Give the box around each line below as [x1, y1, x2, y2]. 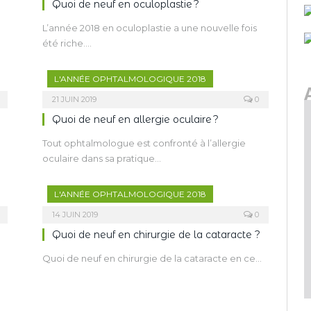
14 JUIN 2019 [52, 210, 98, 219]
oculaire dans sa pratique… [42, 153, 161, 164]
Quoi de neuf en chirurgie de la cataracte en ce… [42, 253, 262, 264]
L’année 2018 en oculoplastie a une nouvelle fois [42, 22, 257, 33]
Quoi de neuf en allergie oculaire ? [52, 113, 219, 126]
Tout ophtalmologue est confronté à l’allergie [42, 137, 246, 149]
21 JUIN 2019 [52, 94, 96, 104]
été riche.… [42, 37, 92, 49]
